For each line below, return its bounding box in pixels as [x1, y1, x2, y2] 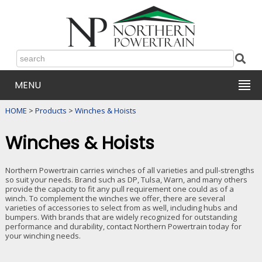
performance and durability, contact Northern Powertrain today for [5, 221, 242, 232]
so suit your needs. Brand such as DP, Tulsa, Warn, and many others [5, 174, 247, 185]
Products [35, 105, 67, 116]
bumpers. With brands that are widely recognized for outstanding [5, 212, 237, 223]
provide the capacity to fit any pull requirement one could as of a [5, 184, 234, 195]
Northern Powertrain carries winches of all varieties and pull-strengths [5, 165, 254, 176]
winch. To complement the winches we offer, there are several [5, 193, 225, 204]
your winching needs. [5, 230, 81, 242]
